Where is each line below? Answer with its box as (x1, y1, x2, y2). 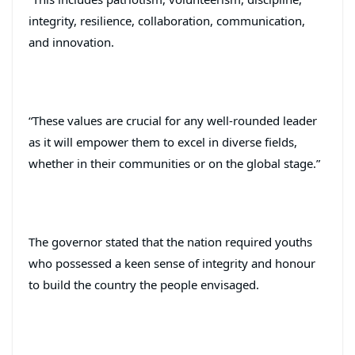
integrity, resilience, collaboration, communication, (29, 12, 305, 29)
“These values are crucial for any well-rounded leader (29, 112, 317, 128)
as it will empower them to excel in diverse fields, (29, 133, 297, 150)
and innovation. (29, 33, 114, 50)
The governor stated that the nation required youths (29, 233, 312, 250)
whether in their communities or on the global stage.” (29, 155, 320, 171)
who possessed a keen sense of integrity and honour (29, 254, 315, 271)
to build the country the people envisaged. (29, 276, 259, 292)
